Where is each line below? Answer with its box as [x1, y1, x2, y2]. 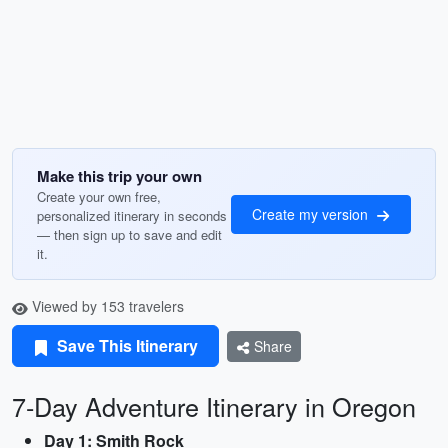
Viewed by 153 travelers [28, 296, 184, 316]
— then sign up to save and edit [37, 225, 222, 244]
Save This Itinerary [53, 334, 198, 357]
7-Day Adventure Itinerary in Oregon [12, 388, 416, 424]
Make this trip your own [37, 165, 202, 187]
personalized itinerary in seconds [37, 206, 227, 225]
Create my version [252, 203, 372, 224]
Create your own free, [37, 187, 161, 206]
